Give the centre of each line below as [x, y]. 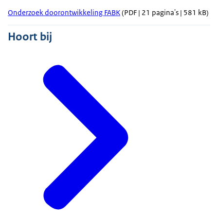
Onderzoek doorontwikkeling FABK [64, 13]
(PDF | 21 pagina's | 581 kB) [164, 13]
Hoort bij [30, 37]
